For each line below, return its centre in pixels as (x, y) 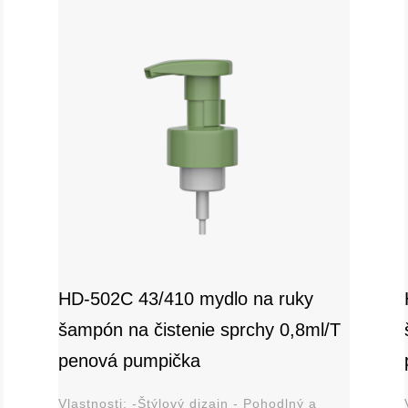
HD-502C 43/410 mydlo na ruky (185, 298)
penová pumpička (129, 360)
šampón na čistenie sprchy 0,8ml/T (199, 329)
